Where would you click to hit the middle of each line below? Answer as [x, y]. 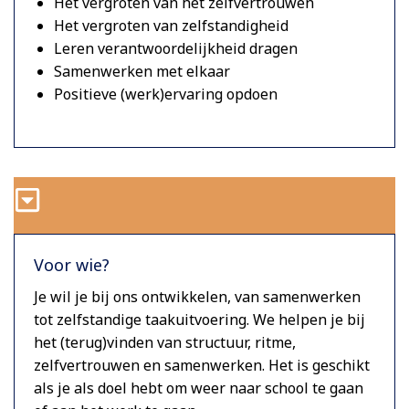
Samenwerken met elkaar [142, 71]
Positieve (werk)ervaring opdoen [166, 94]
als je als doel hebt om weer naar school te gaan [199, 388]
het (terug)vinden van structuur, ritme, [165, 342]
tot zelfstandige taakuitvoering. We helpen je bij [199, 319]
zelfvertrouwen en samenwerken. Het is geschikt [202, 365]
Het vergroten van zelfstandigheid [171, 25]
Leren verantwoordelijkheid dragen [176, 48]
